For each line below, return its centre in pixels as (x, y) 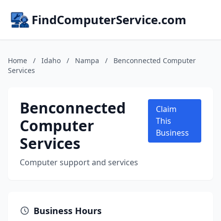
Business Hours (68, 211)
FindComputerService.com (109, 19)
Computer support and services (79, 162)
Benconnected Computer (155, 60)
